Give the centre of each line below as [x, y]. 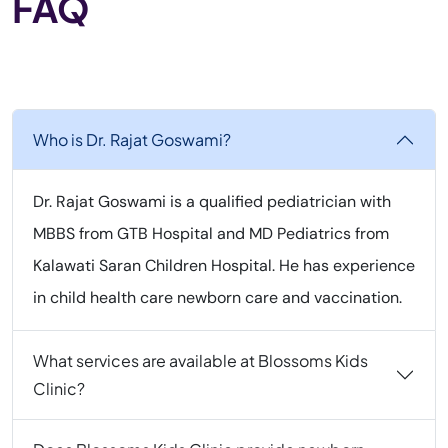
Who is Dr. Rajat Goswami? [132, 139]
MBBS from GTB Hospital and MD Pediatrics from [211, 233]
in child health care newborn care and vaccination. [217, 297]
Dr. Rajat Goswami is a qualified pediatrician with [212, 201]
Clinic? [59, 388]
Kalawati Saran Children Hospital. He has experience [224, 265]
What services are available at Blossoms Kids [200, 360]
